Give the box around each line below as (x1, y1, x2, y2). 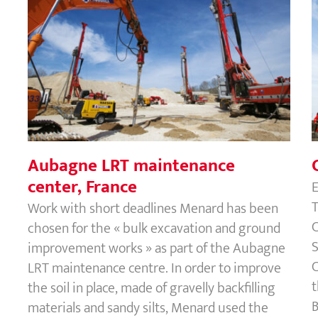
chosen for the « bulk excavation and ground (28, 216, 280, 241)
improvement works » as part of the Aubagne (28, 236, 285, 261)
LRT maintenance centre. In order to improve (28, 256, 281, 280)
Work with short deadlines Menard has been (28, 196, 278, 221)
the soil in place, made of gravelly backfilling (28, 275, 275, 300)
